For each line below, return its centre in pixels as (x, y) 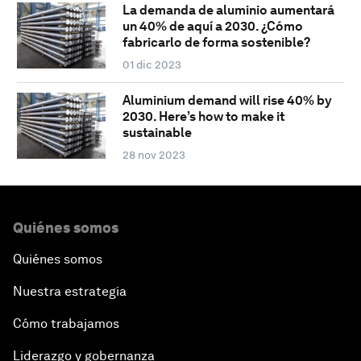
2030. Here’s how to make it (203, 117)
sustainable (157, 133)
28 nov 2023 (154, 155)
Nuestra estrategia (70, 292)
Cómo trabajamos (66, 324)
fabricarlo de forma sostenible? (216, 43)
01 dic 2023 (151, 65)
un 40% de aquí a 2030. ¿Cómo (212, 27)
